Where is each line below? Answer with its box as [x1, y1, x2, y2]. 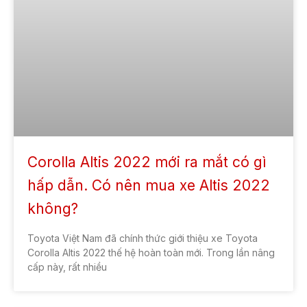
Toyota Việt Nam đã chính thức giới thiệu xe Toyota [27, 232, 258, 244]
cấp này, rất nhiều [27, 260, 107, 273]
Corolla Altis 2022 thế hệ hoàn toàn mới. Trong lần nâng [27, 246, 275, 258]
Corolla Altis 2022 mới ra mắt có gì [27, 153, 266, 171]
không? [27, 199, 78, 217]
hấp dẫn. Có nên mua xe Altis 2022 [27, 176, 270, 194]
